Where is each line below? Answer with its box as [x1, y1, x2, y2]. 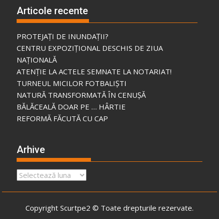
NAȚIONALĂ [17, 55, 57, 65]
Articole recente [17, 5, 88, 17]
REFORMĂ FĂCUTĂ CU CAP [17, 113, 109, 124]
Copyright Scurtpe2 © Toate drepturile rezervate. [25, 203, 194, 213]
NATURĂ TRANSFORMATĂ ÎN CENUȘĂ [17, 90, 146, 100]
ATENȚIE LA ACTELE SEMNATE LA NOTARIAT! [17, 66, 172, 77]
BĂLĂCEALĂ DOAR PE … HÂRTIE [17, 102, 126, 112]
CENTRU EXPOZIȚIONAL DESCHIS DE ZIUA [17, 43, 163, 53]
